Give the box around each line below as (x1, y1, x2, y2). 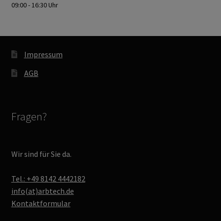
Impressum (24, 49, 63, 59)
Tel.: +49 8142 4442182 (11, 174, 85, 184)
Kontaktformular (11, 198, 71, 209)
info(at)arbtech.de (11, 186, 74, 196)
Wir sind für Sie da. (11, 149, 72, 159)
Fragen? (11, 109, 47, 123)
